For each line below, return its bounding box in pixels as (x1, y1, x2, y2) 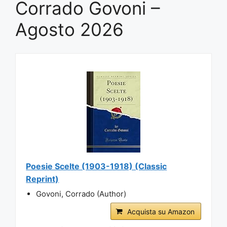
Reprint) (26, 173, 59, 184)
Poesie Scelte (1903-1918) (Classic (26, 161, 167, 171)
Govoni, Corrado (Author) (36, 188, 127, 199)
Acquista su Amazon (127, 207, 195, 216)
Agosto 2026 (15, 19, 124, 41)
